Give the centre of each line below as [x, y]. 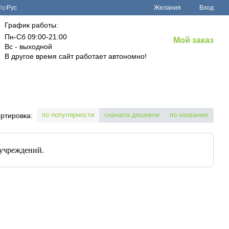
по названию [189, 115]
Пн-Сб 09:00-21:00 [36, 37]
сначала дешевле [132, 115]
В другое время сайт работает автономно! [75, 56]
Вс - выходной [28, 47]
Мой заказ [193, 40]
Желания [167, 8]
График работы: [31, 25]
